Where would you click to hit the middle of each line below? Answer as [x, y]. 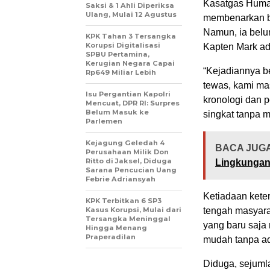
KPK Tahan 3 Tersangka [131, 36]
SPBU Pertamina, [118, 54]
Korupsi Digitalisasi [123, 45]
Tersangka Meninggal [128, 218]
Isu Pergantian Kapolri [128, 94]
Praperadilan [111, 237]
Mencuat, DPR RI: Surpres [133, 103]
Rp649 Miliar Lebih [121, 72]
